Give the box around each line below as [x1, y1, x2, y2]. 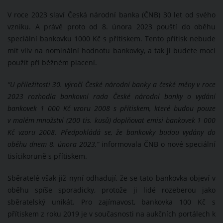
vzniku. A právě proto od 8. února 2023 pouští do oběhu [7, 22, 216, 32]
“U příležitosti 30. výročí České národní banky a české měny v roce [7, 80, 216, 90]
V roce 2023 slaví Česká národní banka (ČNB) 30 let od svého [7, 10, 216, 20]
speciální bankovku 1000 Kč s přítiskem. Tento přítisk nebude [7, 34, 216, 44]
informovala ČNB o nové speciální [99, 140, 216, 149]
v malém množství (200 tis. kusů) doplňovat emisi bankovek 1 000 [7, 116, 216, 125]
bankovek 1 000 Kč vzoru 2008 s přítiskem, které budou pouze [7, 104, 216, 113]
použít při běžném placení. [7, 58, 97, 68]
